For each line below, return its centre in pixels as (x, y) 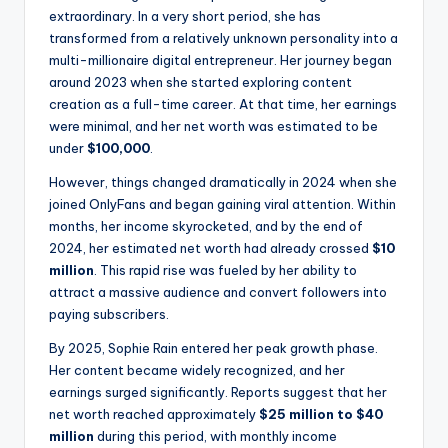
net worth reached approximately (154, 414)
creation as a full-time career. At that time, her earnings (223, 104)
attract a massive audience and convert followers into (218, 292)
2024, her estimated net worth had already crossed (210, 248)
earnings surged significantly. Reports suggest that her (218, 392)
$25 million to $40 (321, 414)
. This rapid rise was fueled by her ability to (225, 270)
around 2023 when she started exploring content (200, 82)
